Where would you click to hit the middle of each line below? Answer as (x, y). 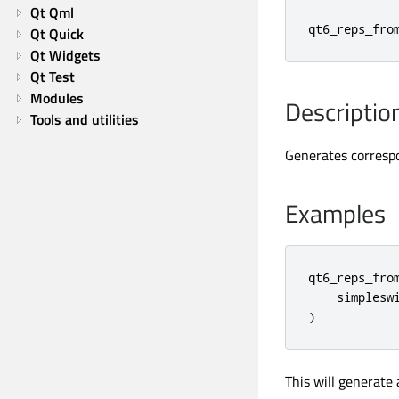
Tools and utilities (85, 119)
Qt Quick (57, 34)
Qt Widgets (65, 55)
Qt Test (53, 77)
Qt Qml (52, 12)
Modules (57, 98)
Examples (335, 213)
